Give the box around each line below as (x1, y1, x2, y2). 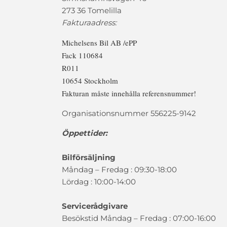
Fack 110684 (62, 50, 103, 60)
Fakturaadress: (62, 18, 117, 27)
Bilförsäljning (62, 153, 116, 162)
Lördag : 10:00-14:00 (62, 177, 136, 186)
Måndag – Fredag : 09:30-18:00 (62, 165, 177, 174)
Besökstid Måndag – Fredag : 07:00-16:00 (62, 213, 216, 223)
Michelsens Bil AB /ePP (62, 37, 137, 48)
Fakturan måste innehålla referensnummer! (62, 88, 196, 98)
